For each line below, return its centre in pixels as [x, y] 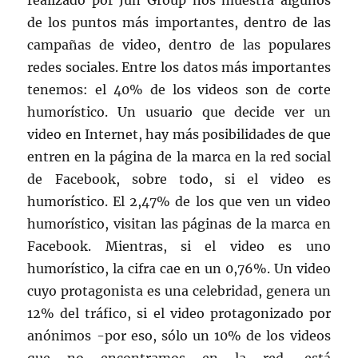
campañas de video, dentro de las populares [179, 45]
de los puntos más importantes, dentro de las [179, 23]
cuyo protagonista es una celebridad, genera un [179, 291]
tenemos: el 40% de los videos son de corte [179, 90]
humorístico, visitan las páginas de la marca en [179, 224]
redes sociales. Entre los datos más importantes [179, 68]
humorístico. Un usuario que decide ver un [179, 112]
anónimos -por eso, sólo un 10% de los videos [179, 336]
